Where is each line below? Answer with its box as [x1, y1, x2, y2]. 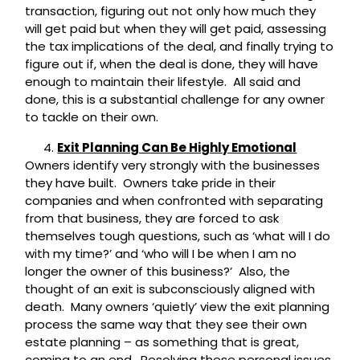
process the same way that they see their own [25, 316, 308, 333]
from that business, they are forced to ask [25, 210, 280, 227]
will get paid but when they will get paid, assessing [25, 20, 327, 38]
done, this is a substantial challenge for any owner [25, 91, 325, 108]
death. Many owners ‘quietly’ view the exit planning [25, 298, 330, 316]
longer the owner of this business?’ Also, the [25, 263, 291, 280]
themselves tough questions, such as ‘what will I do [25, 227, 331, 245]
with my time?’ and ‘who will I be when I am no [25, 245, 297, 263]
